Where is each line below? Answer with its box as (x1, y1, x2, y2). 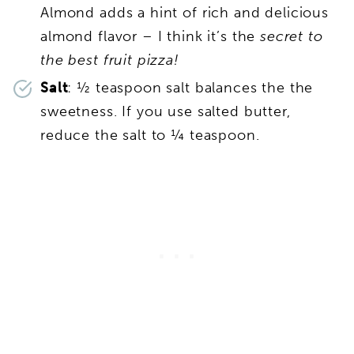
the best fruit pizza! (40, 51, 179, 69)
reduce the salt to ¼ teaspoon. (40, 126, 260, 144)
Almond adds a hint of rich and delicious (40, 3, 330, 21)
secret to (260, 27, 323, 45)
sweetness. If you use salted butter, (40, 102, 291, 120)
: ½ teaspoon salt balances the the (67, 78, 314, 96)
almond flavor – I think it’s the (40, 27, 261, 45)
